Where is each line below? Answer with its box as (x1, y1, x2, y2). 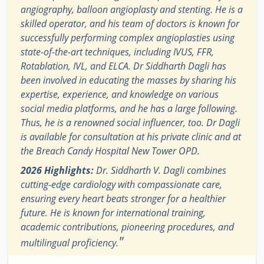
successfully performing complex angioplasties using (21, 31, 235, 44)
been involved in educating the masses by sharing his (21, 73, 236, 87)
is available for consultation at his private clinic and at (21, 130, 241, 143)
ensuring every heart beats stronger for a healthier (21, 192, 226, 205)
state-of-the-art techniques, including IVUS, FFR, (21, 45, 214, 58)
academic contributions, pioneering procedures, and (21, 220, 234, 233)
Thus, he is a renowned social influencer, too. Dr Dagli (21, 115, 240, 129)
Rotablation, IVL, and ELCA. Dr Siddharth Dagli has (21, 59, 226, 72)
